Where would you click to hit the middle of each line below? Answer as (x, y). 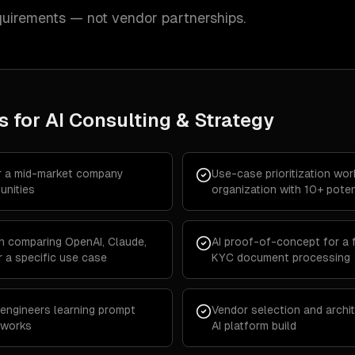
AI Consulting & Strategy (160, 120)
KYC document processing (281, 258)
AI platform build (254, 326)
